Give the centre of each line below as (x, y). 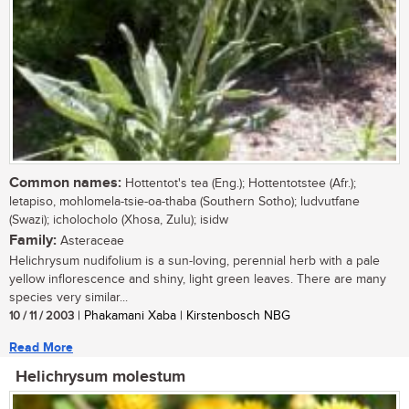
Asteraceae (90, 241)
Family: (33, 241)
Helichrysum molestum (100, 378)
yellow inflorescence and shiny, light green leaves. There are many (198, 280)
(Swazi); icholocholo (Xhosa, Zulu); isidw (119, 220)
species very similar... (68, 298)
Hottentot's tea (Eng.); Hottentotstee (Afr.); (239, 184)
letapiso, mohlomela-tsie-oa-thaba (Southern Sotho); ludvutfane (184, 202)
